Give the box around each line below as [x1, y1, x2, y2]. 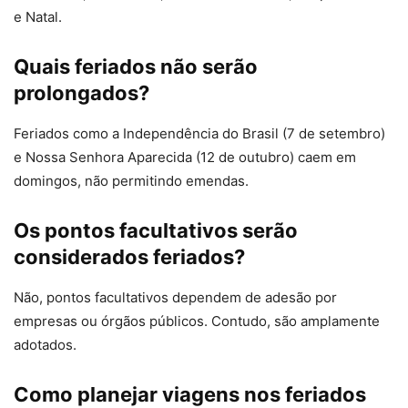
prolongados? [14, 81, 149, 106]
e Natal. [14, 8, 62, 26]
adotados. [14, 336, 76, 354]
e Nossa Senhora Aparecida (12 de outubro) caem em [14, 148, 356, 167]
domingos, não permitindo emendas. [14, 172, 249, 190]
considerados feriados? [14, 245, 245, 270]
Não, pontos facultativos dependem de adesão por [14, 289, 337, 307]
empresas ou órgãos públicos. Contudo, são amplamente [14, 312, 380, 331]
